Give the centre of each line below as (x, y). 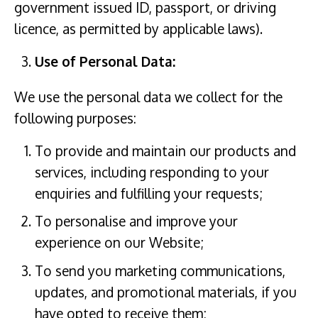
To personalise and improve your (136, 221)
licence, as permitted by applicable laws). (138, 29)
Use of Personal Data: (105, 62)
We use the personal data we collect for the (148, 97)
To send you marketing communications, (160, 270)
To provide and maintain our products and (165, 150)
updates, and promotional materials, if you (165, 292)
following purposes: (75, 118)
